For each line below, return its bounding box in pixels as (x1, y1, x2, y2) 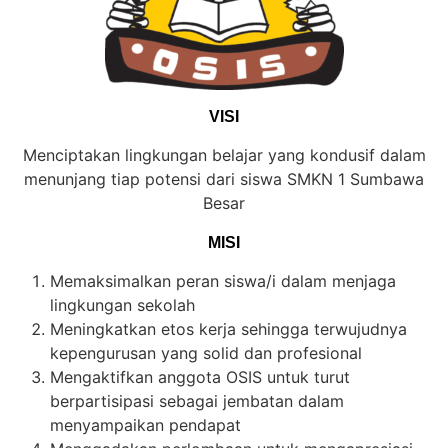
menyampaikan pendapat (50, 415, 241, 436)
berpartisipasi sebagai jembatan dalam (50, 391, 344, 412)
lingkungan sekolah (50, 295, 195, 316)
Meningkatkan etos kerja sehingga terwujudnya (50, 319, 407, 340)
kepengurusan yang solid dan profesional (50, 343, 362, 364)
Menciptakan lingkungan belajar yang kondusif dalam (22, 145, 426, 166)
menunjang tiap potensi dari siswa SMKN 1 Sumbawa (24, 169, 424, 190)
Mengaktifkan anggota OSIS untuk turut (50, 367, 350, 388)
